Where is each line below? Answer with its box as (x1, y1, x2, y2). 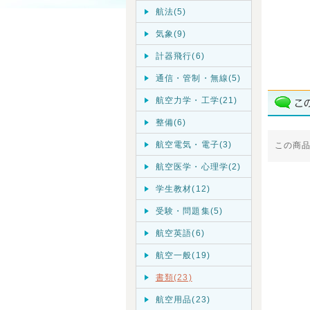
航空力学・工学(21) (155, 95, 238, 104)
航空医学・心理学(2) (155, 162, 241, 171)
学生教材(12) (155, 184, 210, 193)
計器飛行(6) (155, 51, 205, 60)
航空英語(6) (155, 228, 205, 237)
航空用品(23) (155, 295, 210, 304)
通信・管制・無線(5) (155, 73, 241, 82)
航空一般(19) (155, 250, 210, 259)
